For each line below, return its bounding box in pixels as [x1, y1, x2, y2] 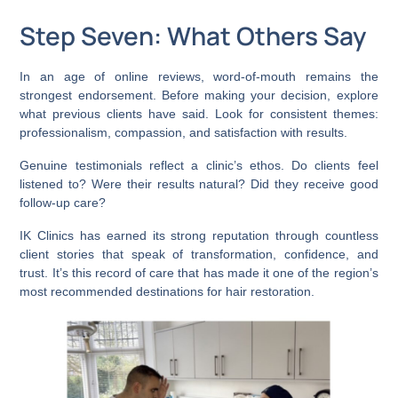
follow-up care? [20, 195, 107, 210]
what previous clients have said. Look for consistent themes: [20, 106, 378, 121]
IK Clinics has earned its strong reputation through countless [20, 227, 378, 243]
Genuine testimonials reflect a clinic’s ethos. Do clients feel [20, 157, 378, 172]
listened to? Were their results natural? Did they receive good [20, 176, 378, 191]
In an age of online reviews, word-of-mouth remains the [20, 68, 378, 84]
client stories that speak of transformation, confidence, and [20, 246, 378, 261]
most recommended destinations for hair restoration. [20, 283, 315, 298]
